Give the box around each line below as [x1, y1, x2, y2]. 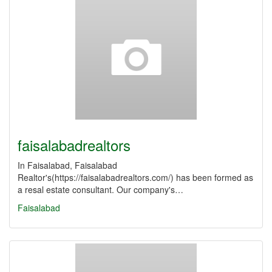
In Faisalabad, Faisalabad [18, 159, 117, 171]
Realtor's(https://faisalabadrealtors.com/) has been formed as [18, 171, 253, 183]
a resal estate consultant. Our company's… [18, 183, 183, 195]
